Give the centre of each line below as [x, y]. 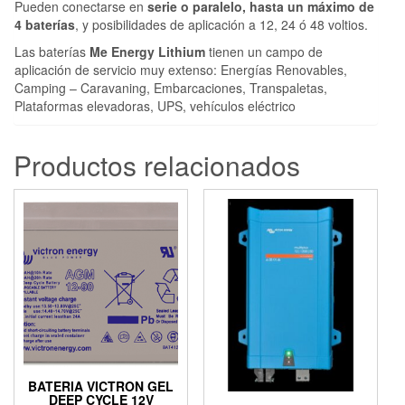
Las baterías [52, 51]
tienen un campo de [264, 51]
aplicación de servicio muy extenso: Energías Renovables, [181, 69]
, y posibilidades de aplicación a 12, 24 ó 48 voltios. [221, 24]
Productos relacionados [157, 165]
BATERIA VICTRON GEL [101, 386]
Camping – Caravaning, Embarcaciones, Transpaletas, [171, 87]
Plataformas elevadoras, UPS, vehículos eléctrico [155, 105]
